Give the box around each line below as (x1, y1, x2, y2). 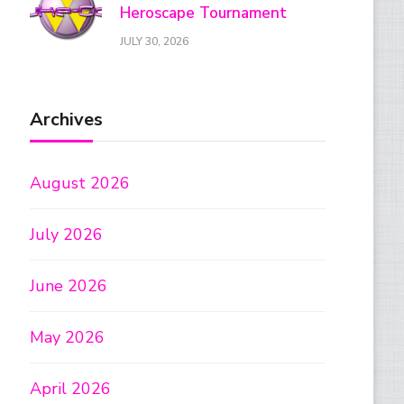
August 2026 (30, 172, 131, 195)
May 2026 (30, 326, 106, 349)
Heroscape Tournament (120, 3, 288, 24)
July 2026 (30, 224, 104, 246)
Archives (30, 107, 104, 133)
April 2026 (30, 378, 112, 400)
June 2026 (30, 275, 108, 298)
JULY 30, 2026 (120, 33, 189, 49)
